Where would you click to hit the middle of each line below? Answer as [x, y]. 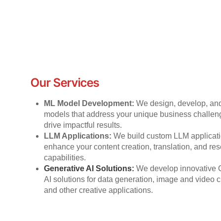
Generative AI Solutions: [90, 169]
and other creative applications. [99, 190]
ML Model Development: [90, 104]
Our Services [65, 83]
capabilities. [65, 158]
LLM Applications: [79, 136]
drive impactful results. [83, 125]
